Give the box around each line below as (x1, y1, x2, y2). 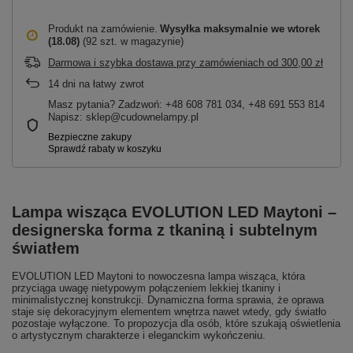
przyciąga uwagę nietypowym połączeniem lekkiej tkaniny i (12, 282, 281, 294)
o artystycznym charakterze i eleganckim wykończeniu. (12, 329, 266, 341)
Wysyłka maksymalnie (160, 23, 271, 35)
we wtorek (271, 23, 320, 35)
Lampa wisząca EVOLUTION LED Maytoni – (12, 203, 336, 221)
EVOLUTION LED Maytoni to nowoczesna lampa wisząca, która (12, 270, 305, 282)
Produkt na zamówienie (48, 23, 154, 35)
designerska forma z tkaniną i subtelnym (12, 221, 318, 239)
